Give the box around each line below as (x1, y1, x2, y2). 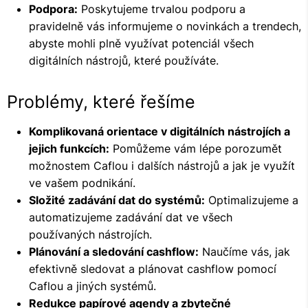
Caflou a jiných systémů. (29, 279, 156, 293)
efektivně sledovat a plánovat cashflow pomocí (29, 262, 276, 276)
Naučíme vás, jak (199, 245, 290, 258)
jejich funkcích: (29, 142, 109, 155)
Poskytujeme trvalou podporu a (78, 2, 245, 16)
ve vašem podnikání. (29, 176, 135, 190)
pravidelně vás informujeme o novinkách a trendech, (29, 19, 301, 33)
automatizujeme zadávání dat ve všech (29, 210, 232, 224)
